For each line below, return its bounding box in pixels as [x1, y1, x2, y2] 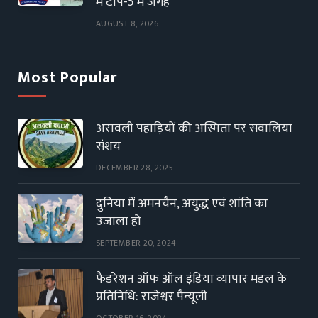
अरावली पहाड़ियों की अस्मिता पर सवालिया [96, 118, 292, 140]
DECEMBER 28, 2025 [96, 160, 174, 175]
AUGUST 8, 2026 [96, 16, 159, 31]
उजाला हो [96, 211, 141, 233]
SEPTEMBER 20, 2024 [96, 236, 177, 251]
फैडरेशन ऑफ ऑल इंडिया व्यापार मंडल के [96, 268, 287, 290]
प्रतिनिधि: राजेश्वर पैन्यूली [96, 286, 207, 308]
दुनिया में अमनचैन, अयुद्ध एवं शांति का [96, 193, 268, 215]
